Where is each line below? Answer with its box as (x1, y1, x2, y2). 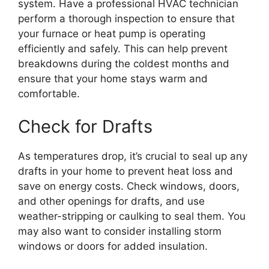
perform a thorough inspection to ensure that (18, 12, 235, 25)
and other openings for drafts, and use (18, 195, 205, 207)
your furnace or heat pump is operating (18, 27, 205, 40)
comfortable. (18, 87, 80, 100)
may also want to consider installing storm (18, 225, 222, 237)
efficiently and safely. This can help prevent (18, 42, 228, 55)
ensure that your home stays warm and (18, 72, 208, 85)
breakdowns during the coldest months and (18, 57, 229, 70)
